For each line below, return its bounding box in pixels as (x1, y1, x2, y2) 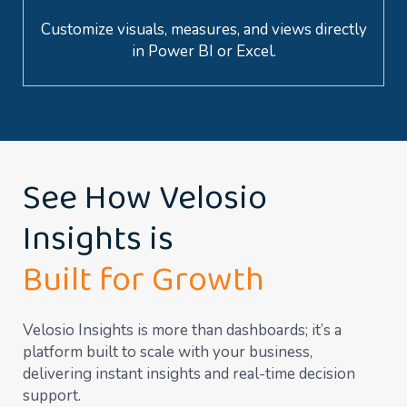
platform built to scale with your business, (23, 341, 313, 362)
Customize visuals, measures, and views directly (40, 18, 367, 40)
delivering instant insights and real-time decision (23, 362, 355, 384)
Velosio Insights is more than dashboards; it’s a (23, 319, 342, 341)
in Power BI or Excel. (131, 40, 276, 62)
